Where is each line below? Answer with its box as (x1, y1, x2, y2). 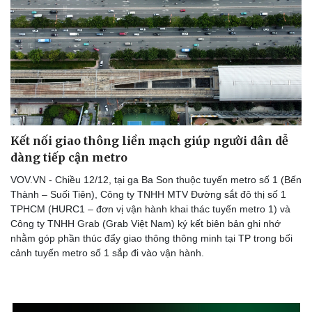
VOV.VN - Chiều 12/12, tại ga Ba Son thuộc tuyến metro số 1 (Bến (10, 173, 302, 185)
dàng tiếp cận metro (10, 150, 127, 164)
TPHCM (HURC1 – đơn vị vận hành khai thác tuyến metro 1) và (10, 203, 290, 214)
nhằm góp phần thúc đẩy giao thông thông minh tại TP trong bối (10, 232, 292, 244)
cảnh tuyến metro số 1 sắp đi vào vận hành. (10, 247, 204, 258)
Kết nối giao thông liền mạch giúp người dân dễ (10, 133, 288, 148)
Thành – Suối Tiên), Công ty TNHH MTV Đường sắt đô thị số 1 (10, 188, 286, 200)
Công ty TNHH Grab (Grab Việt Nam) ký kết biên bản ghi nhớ (10, 217, 281, 229)
